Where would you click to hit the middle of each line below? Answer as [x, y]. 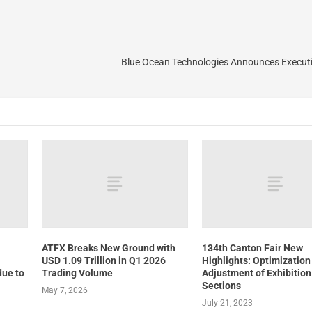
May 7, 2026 [64, 290]
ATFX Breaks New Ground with [108, 248]
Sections [222, 286]
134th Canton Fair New [253, 248]
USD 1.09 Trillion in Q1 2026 [103, 260]
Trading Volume [77, 273]
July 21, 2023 [228, 303]
